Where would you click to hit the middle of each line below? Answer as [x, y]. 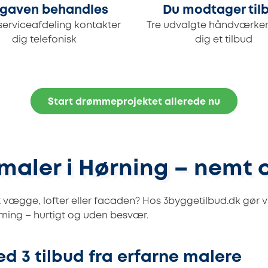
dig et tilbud [224, 40]
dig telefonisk [44, 40]
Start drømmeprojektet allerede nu [134, 102]
